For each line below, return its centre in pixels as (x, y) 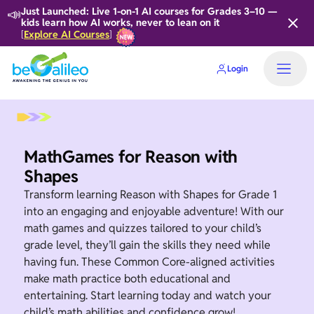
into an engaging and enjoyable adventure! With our (154, 211)
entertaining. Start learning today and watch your (148, 295)
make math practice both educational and (127, 279)
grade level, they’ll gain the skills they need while (147, 245)
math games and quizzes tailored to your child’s (143, 228)
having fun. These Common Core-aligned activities (149, 262)
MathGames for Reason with (131, 157)
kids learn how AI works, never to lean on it (123, 22)
